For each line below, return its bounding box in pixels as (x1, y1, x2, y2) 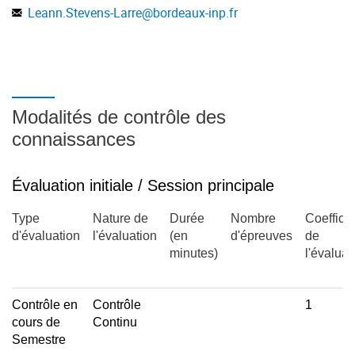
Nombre (231, 212, 276, 225)
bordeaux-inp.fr (153, 4, 238, 21)
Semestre (12, 333, 66, 346)
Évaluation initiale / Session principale (12, 177, 274, 194)
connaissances (12, 128, 136, 150)
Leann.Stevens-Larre (28, 4, 142, 21)
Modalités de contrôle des (12, 106, 226, 128)
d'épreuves (231, 229, 292, 242)
